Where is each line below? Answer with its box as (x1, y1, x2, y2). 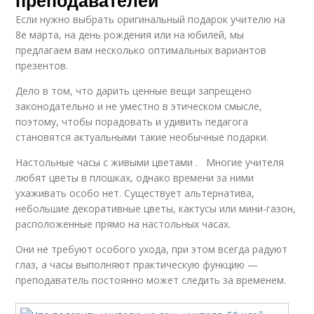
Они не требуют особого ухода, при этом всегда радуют (15, 243, 288, 257)
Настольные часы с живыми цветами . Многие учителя (15, 156, 285, 170)
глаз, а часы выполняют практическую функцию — (15, 258, 259, 272)
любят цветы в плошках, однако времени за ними (15, 171, 254, 185)
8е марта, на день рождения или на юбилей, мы (15, 28, 245, 42)
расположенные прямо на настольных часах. (15, 217, 231, 231)
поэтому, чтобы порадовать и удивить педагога (15, 115, 249, 129)
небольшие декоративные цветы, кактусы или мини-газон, (15, 202, 296, 216)
